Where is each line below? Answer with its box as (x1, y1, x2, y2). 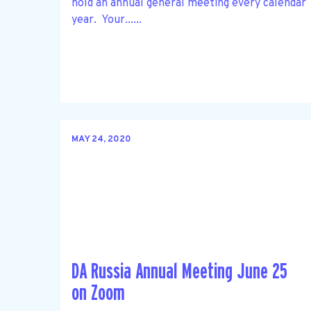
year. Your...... (72, 12, 142, 27)
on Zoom (72, 283, 125, 305)
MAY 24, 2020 (72, 134, 131, 146)
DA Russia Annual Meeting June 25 (72, 261, 287, 283)
